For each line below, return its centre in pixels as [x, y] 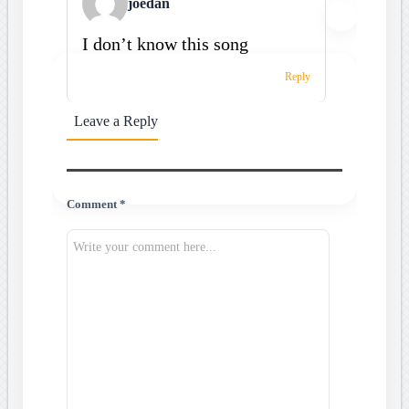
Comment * [96, 204]
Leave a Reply [115, 121]
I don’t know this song [165, 43]
